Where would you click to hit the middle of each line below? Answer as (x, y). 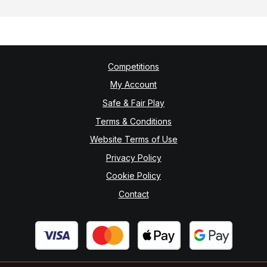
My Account (133, 85)
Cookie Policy (133, 176)
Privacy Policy (133, 157)
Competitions (133, 66)
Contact (133, 194)
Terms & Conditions (133, 121)
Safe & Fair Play (133, 103)
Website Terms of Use (133, 139)
